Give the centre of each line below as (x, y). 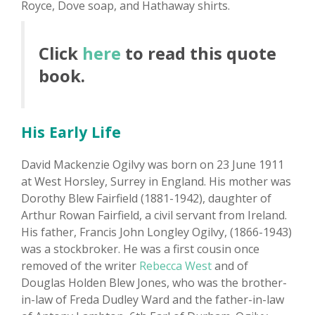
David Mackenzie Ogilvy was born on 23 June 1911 (153, 165)
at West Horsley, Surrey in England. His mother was (156, 182)
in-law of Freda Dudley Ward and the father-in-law (153, 300)
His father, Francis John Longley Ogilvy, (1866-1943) (156, 232)
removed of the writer (80, 266)
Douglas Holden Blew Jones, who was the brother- (154, 283)
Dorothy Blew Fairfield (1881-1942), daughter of (146, 199)
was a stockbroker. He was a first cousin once (140, 249)
